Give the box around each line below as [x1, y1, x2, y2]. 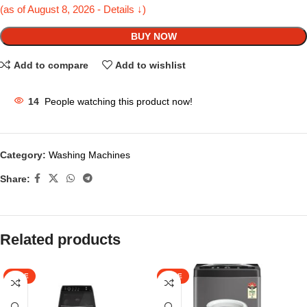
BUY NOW [130, 31, 177, 42]
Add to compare [13, 59, 88, 71]
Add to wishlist [115, 59, 186, 71]
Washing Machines [49, 149, 130, 161]
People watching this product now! [45, 96, 193, 108]
